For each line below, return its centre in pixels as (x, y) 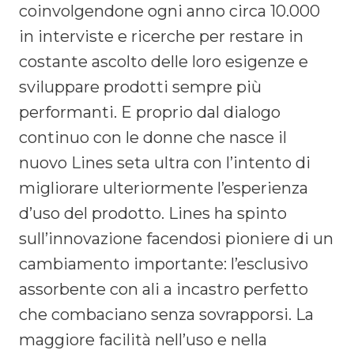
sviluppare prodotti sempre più (140, 87)
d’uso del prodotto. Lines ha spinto (153, 213)
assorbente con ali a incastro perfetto (164, 289)
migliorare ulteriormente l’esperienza (164, 188)
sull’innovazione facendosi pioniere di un (176, 238)
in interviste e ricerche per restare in (161, 36)
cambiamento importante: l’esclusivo (164, 264)
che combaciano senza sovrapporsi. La (166, 314)
